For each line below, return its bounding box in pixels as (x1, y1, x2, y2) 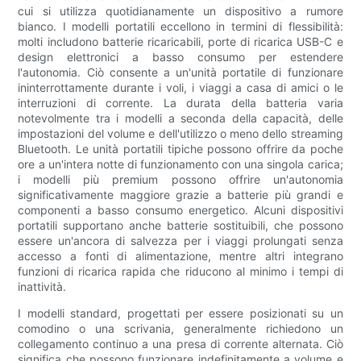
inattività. (18, 280, 67, 294)
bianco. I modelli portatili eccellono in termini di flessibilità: (18, 19, 343, 34)
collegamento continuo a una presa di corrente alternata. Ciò (18, 337, 343, 351)
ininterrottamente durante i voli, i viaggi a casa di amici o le (18, 81, 343, 95)
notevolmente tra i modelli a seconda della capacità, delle (18, 111, 343, 126)
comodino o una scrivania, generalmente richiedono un (18, 322, 343, 336)
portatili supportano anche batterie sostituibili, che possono (18, 218, 343, 233)
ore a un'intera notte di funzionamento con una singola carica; (18, 157, 343, 172)
